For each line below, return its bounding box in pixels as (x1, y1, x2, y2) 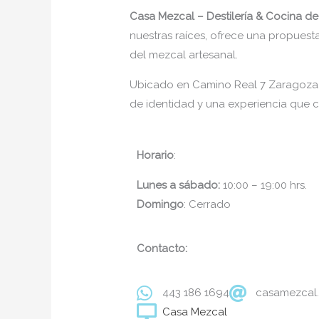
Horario (137, 148, 174, 162)
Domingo (137, 197, 184, 211)
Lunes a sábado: (137, 178, 224, 192)
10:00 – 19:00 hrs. (223, 178, 308, 192)
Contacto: (137, 241, 188, 255)
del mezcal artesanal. (130, 48, 239, 61)
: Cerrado (184, 197, 231, 211)
